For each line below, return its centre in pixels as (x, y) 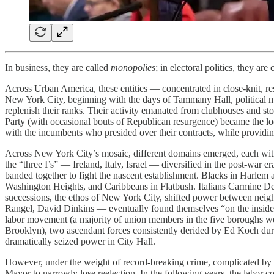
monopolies (133, 67)
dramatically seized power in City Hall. (80, 241)
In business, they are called (58, 67)
